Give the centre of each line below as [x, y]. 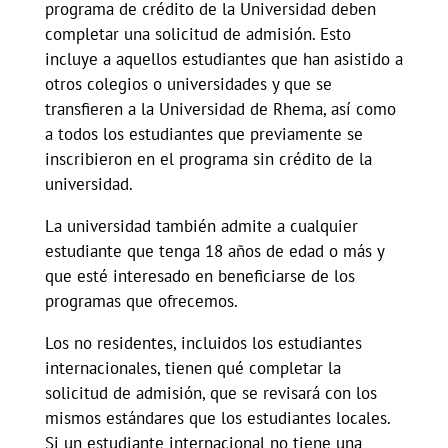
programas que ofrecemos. [141, 301]
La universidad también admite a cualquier [201, 226]
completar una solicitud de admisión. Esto [197, 34]
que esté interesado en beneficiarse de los [199, 276]
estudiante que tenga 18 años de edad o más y [214, 251]
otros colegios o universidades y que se [188, 84]
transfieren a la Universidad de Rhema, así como [220, 109]
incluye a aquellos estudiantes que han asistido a [223, 59]
